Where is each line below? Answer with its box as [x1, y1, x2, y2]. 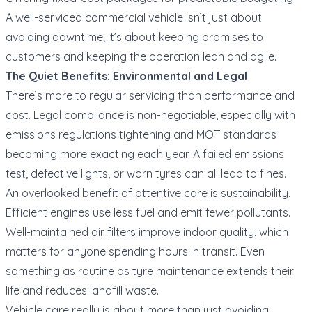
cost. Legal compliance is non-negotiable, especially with [6, 107, 295, 122]
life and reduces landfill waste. [6, 283, 159, 297]
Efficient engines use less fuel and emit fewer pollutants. [6, 205, 290, 219]
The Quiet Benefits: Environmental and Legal [6, 68, 247, 83]
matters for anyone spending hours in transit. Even [6, 244, 265, 258]
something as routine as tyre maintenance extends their [6, 263, 294, 278]
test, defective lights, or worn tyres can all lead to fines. [6, 166, 286, 180]
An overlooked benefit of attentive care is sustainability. [6, 185, 290, 200]
